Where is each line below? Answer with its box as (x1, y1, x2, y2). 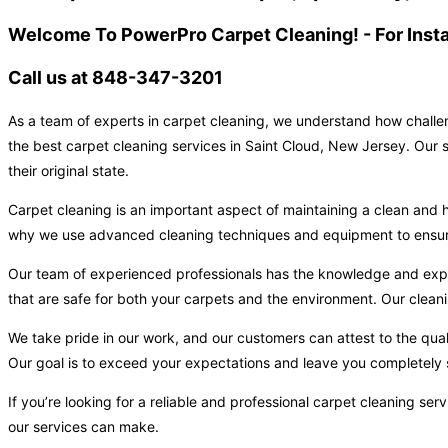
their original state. (8, 162, 129, 180)
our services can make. (8, 418, 159, 436)
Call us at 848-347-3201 (8, 67, 223, 89)
